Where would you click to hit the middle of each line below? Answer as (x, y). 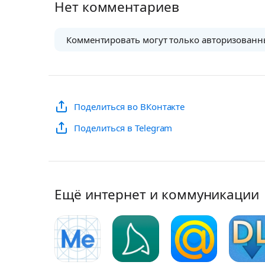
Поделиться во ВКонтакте (129, 107)
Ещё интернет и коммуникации (157, 195)
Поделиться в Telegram (123, 128)
